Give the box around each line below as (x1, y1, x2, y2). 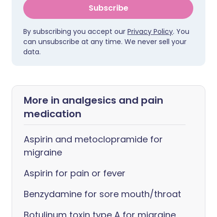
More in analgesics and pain (24, 93, 163, 107)
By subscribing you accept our (23, 27, 127, 36)
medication (24, 107, 81, 121)
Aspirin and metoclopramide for (24, 133, 163, 145)
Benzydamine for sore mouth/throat (24, 188, 181, 200)
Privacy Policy (127, 27, 173, 36)
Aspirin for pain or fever (24, 167, 125, 179)
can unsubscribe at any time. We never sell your (23, 37, 186, 46)
